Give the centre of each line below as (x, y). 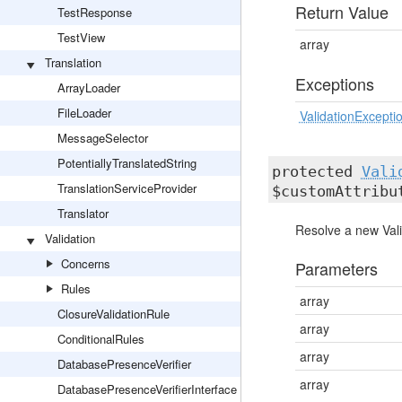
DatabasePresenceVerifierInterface (147, 389)
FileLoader (84, 113)
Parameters (336, 268)
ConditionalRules (101, 339)
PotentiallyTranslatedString (127, 163)
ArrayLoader (89, 87)
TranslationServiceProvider (127, 188)
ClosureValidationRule (114, 314)
